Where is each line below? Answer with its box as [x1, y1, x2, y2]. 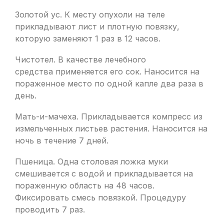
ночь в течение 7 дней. [15, 135, 108, 145]
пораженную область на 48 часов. [15, 180, 154, 190]
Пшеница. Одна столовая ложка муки [15, 156, 168, 166]
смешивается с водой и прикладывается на [15, 168, 193, 178]
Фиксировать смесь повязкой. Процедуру [15, 192, 186, 202]
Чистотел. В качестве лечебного [15, 54, 146, 64]
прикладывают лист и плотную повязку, [15, 21, 179, 31]
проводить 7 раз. [15, 204, 85, 214]
